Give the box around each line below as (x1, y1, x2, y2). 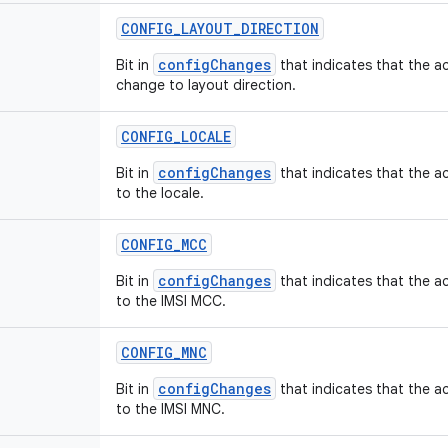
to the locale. (116, 184, 204, 202)
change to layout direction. (116, 76, 296, 94)
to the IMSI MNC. (116, 400, 225, 418)
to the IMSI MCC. (116, 292, 226, 310)
